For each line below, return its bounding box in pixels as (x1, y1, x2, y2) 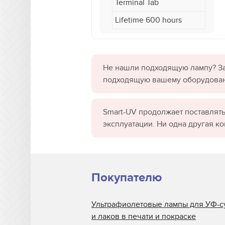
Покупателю (91, 170, 162, 185)
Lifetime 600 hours (115, 15, 182, 26)
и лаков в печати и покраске (91, 211, 196, 222)
